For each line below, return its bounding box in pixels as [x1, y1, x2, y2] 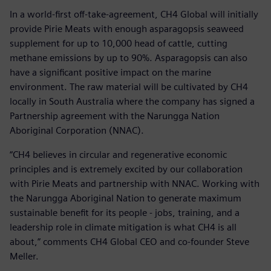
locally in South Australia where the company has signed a [10, 95, 255, 107]
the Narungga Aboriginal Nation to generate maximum [10, 192, 241, 204]
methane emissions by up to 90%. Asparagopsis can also [10, 51, 247, 64]
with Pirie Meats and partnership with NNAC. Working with [10, 177, 260, 189]
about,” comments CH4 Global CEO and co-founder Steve [10, 235, 249, 247]
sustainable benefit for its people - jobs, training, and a [10, 206, 240, 218]
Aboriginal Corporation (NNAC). [10, 124, 144, 136]
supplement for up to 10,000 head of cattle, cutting [10, 37, 227, 49]
